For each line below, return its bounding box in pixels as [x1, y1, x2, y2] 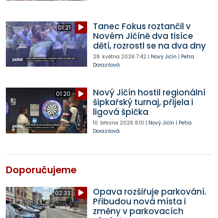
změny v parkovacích [92, 205, 183, 217]
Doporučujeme [6, 163, 76, 177]
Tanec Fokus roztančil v [92, 20, 191, 32]
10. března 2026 [92, 119, 133, 127]
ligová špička [92, 106, 148, 118]
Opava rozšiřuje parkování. [92, 185, 206, 198]
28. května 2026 [92, 53, 135, 60]
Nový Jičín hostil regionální [92, 87, 205, 99]
